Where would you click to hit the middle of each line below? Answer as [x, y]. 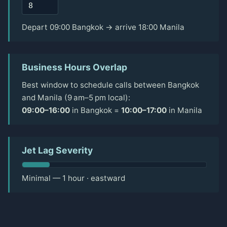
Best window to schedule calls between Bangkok [110, 85]
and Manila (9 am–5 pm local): [76, 98]
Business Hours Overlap [74, 67]
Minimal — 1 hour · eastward [73, 178]
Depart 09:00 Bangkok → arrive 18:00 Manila [103, 27]
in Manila [184, 110]
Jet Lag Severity [57, 150]
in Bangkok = [96, 110]
